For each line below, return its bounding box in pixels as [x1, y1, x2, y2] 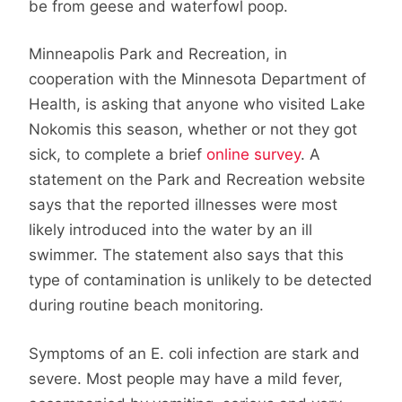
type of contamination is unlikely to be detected [29, 271, 372, 290]
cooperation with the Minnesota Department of [29, 70, 366, 89]
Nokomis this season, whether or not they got [29, 120, 357, 139]
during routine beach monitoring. [29, 296, 264, 315]
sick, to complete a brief [29, 145, 206, 164]
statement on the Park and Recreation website [29, 170, 365, 189]
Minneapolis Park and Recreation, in [29, 45, 287, 64]
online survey [206, 145, 301, 164]
